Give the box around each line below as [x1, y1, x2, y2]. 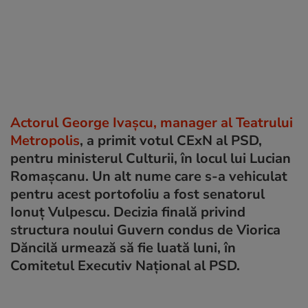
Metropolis [10, 131, 80, 150]
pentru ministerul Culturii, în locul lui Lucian [10, 148, 291, 168]
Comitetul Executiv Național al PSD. [10, 256, 240, 275]
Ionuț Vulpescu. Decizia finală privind [10, 202, 245, 221]
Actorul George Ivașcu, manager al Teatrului [10, 113, 293, 132]
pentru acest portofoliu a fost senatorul [10, 184, 265, 203]
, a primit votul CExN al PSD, [80, 131, 262, 150]
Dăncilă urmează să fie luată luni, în [10, 238, 236, 257]
